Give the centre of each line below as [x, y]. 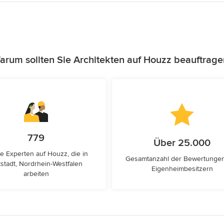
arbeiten [36, 174]
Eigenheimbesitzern [182, 169]
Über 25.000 [182, 143]
